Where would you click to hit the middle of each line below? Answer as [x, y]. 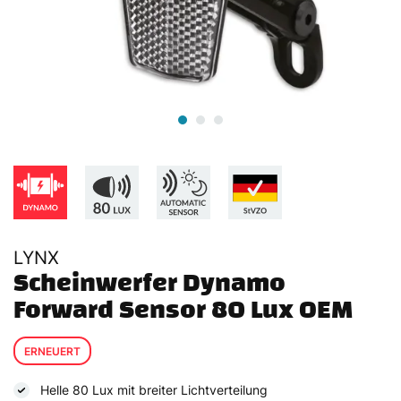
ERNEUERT [52, 351]
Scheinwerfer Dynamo [149, 282]
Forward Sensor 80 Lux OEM [183, 309]
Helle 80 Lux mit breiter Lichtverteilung [154, 389]
